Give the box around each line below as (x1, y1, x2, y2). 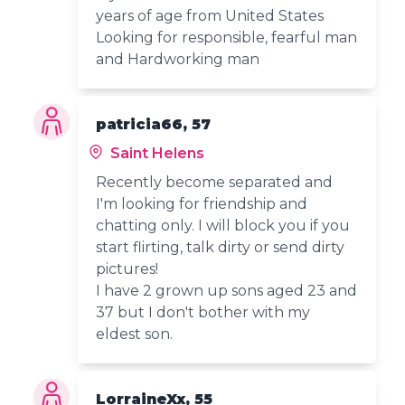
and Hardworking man (96, 50, 260, 68)
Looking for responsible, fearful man (96, 28, 358, 46)
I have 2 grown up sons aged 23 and (96, 281, 358, 299)
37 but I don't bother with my (96, 303, 311, 321)
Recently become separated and (96, 173, 334, 191)
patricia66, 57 (96, 115, 212, 133)
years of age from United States (96, 6, 325, 24)
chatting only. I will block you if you (96, 216, 351, 234)
